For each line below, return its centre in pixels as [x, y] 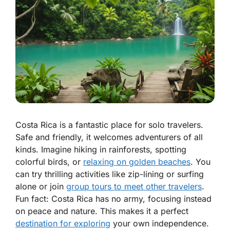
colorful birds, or [49, 162]
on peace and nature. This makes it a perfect [102, 211]
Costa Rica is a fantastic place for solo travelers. [109, 125]
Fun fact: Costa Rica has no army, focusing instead [113, 199]
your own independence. [160, 224]
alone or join [41, 187]
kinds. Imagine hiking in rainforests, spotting [101, 150]
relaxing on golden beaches [137, 162]
